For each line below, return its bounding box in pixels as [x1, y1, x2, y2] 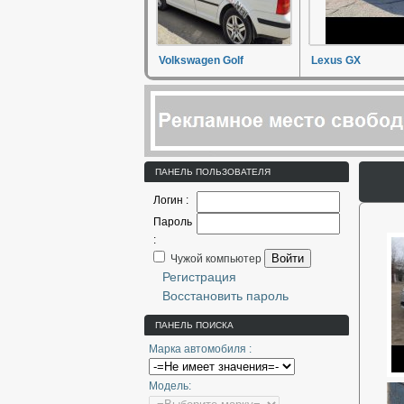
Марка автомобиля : [149, 343, 252, 355]
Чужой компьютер [168, 252, 262, 265]
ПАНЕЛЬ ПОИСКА [155, 320, 234, 330]
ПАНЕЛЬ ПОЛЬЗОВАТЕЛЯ [155, 167, 271, 177]
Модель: [149, 380, 191, 393]
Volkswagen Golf [159, 54, 243, 67]
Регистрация [162, 270, 236, 284]
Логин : [153, 194, 188, 207]
